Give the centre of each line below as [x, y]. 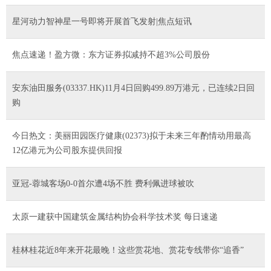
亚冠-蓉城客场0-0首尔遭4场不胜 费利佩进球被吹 [103, 183]
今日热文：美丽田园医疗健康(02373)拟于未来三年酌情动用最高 [132, 135]
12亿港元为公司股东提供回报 [67, 150]
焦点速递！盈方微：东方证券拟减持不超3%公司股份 [111, 54]
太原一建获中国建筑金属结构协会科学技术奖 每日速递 [115, 217]
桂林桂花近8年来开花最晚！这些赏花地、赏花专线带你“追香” [128, 250]
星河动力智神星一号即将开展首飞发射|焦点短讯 [102, 21]
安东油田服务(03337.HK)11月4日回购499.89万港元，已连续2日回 [133, 88]
